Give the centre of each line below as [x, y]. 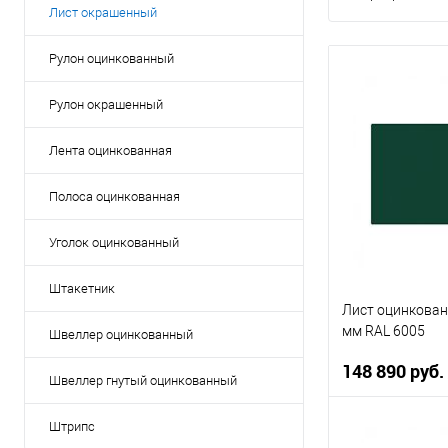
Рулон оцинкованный [111, 58]
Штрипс [72, 426]
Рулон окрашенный [106, 104]
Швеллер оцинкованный [121, 334]
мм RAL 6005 [383, 330]
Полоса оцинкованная [114, 196]
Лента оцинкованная [110, 150]
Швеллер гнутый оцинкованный [143, 380]
